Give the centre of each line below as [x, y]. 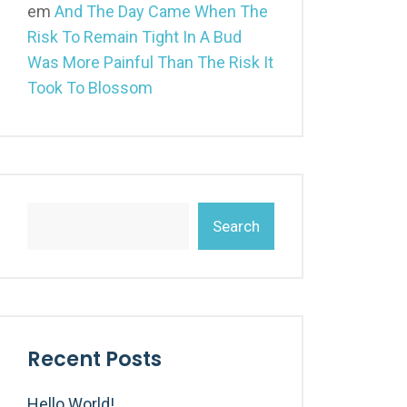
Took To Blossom [90, 88]
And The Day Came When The [161, 11]
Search [236, 226]
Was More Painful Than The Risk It [150, 62]
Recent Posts [94, 359]
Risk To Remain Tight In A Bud [134, 37]
